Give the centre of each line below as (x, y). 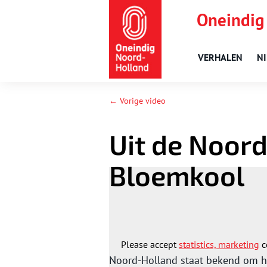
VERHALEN (220, 57)
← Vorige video (137, 101)
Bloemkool (177, 175)
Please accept (150, 245)
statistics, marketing (219, 245)
